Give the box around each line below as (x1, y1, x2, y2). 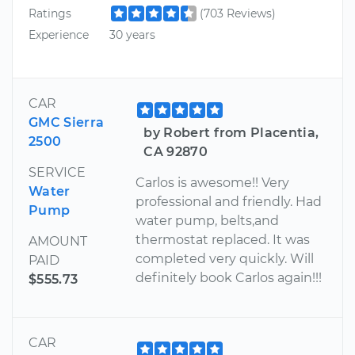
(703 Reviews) (199, 6, 276, 21)
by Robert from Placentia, (143, 124, 319, 140)
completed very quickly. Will (136, 250, 315, 266)
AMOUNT (29, 233, 87, 249)
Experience (29, 28, 89, 43)
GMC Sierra (29, 114, 105, 130)
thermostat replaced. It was (136, 231, 311, 247)
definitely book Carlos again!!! (136, 269, 323, 285)
